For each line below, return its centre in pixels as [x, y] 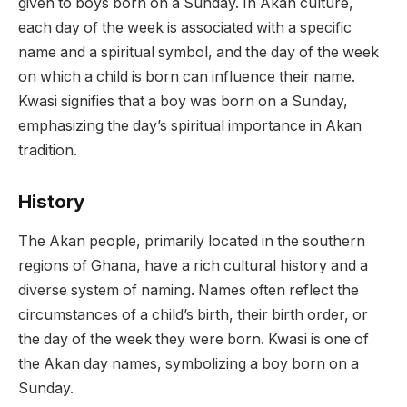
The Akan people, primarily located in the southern [192, 242]
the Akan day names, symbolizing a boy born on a [189, 364]
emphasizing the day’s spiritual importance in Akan [190, 126]
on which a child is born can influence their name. [187, 77]
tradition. [48, 151]
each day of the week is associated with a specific [185, 28]
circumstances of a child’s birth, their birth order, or [193, 315]
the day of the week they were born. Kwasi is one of [194, 340]
